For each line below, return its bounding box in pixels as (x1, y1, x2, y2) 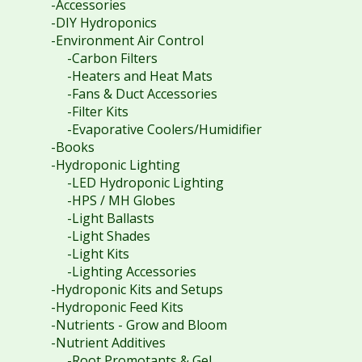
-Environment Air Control (50, 31, 204, 49)
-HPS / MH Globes (66, 191, 175, 209)
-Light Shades (66, 226, 150, 245)
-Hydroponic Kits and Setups (50, 280, 223, 298)
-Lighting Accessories (66, 262, 196, 280)
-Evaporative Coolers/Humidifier (66, 120, 262, 138)
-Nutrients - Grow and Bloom (50, 315, 227, 334)
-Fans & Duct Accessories (66, 84, 217, 103)
